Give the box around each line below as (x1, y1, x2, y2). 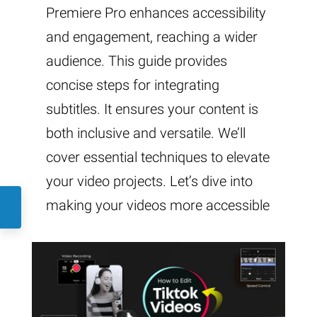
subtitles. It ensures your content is (46, 100, 258, 117)
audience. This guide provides (46, 52, 227, 69)
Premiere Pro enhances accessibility (46, 4, 266, 21)
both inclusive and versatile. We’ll (46, 124, 246, 142)
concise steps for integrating (46, 76, 219, 93)
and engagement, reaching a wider (46, 28, 258, 45)
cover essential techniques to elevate (46, 148, 270, 166)
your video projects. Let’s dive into (46, 172, 253, 190)
